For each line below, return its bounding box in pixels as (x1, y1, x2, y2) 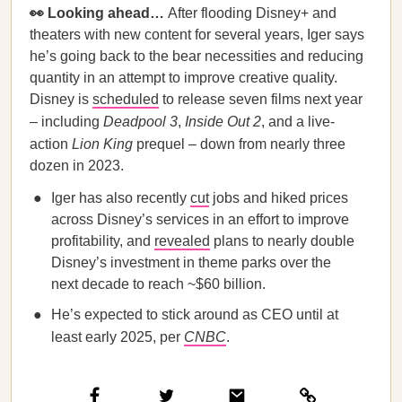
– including (30, 114, 103, 129)
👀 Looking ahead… (30, 5, 168, 21)
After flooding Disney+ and (168, 5, 336, 21)
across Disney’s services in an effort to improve (51, 212, 349, 227)
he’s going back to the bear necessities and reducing (30, 48, 363, 64)
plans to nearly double (210, 233, 354, 249)
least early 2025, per (51, 329, 184, 345)
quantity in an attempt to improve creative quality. (30, 70, 337, 85)
